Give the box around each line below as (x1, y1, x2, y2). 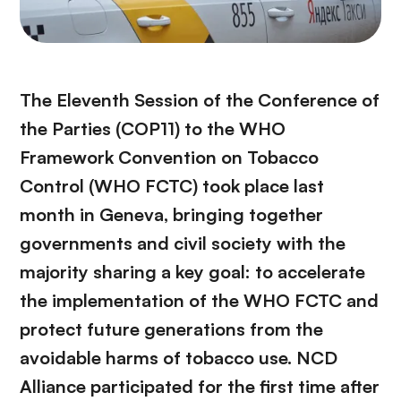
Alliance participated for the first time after (20, 374, 380, 397)
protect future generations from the (20, 317, 323, 340)
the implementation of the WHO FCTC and (20, 288, 379, 311)
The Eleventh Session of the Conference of (20, 88, 380, 111)
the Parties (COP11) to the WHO (20, 116, 286, 140)
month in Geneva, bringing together (20, 202, 323, 226)
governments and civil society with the (20, 231, 346, 254)
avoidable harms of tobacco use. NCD (20, 346, 337, 369)
